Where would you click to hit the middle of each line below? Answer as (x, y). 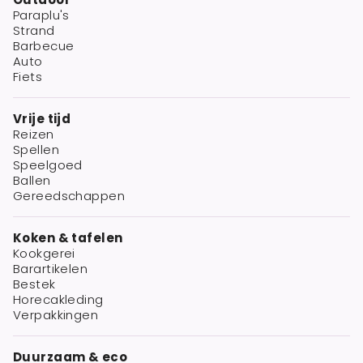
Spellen (36, 149)
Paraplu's (41, 15)
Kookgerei (44, 253)
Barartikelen (51, 268)
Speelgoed (48, 164)
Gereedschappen (69, 195)
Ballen (32, 180)
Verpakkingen (56, 314)
